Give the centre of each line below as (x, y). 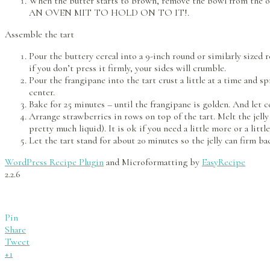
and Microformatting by (153, 162)
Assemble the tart (39, 35)
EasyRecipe (224, 162)
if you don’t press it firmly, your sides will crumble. (127, 68)
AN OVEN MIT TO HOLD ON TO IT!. (109, 13)
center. (42, 93)
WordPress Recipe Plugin (54, 162)
